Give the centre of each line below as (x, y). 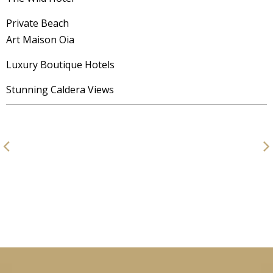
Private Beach (37, 23)
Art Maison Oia (40, 40)
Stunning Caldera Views (60, 90)
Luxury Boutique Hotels (60, 65)
